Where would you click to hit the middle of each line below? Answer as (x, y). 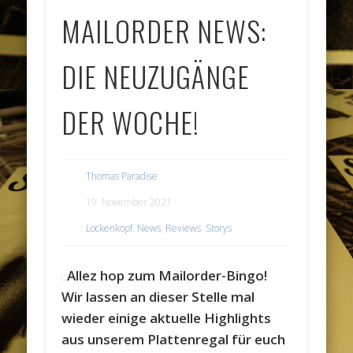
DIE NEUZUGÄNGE (156, 76)
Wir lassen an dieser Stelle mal (158, 296)
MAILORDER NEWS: (164, 30)
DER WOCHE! (131, 121)
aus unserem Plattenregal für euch (174, 339)
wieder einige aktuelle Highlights (167, 318)
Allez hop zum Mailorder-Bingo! (167, 275)
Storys (219, 229)
